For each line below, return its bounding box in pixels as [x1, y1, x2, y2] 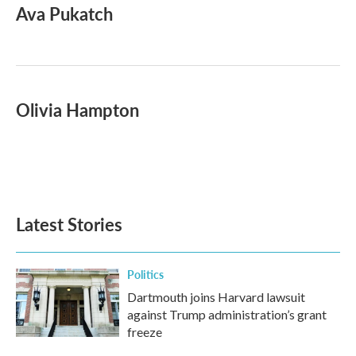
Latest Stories [16, 211, 122, 237]
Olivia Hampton [16, 97, 139, 122]
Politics [127, 266, 164, 282]
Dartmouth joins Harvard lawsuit [127, 289, 305, 304]
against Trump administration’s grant [127, 307, 327, 322]
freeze [127, 324, 162, 339]
